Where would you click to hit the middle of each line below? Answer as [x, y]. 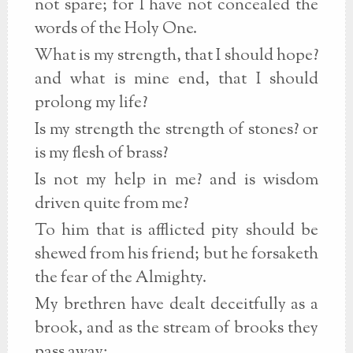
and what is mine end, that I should [176, 80]
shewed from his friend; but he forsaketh [176, 255]
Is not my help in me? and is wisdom [176, 180]
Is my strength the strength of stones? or [176, 130]
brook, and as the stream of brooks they [176, 329]
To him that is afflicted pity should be [176, 231]
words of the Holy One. [115, 29]
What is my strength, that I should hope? [176, 56]
